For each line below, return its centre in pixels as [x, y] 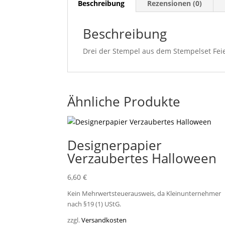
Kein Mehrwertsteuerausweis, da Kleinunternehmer [144, 194]
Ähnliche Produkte [124, 101]
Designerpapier [115, 145]
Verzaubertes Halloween [142, 158]
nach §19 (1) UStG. [94, 204]
